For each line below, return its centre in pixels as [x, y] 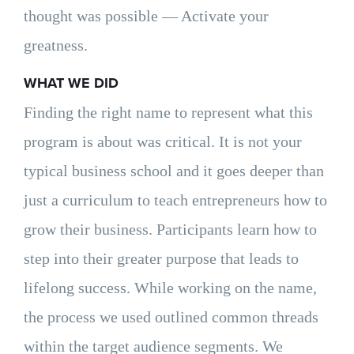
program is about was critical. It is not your [163, 141]
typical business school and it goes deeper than [174, 171]
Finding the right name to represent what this [168, 112]
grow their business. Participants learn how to [170, 229]
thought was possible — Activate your [146, 16]
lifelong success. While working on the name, [170, 288]
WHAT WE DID [71, 83]
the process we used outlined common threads [171, 317]
